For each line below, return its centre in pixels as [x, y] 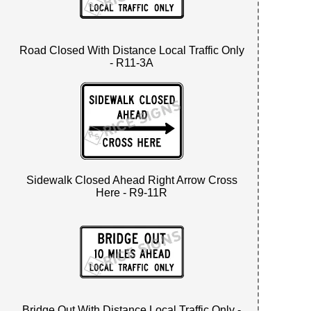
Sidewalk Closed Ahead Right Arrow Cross [132, 180]
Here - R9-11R [132, 192]
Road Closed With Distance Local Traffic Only [132, 50]
